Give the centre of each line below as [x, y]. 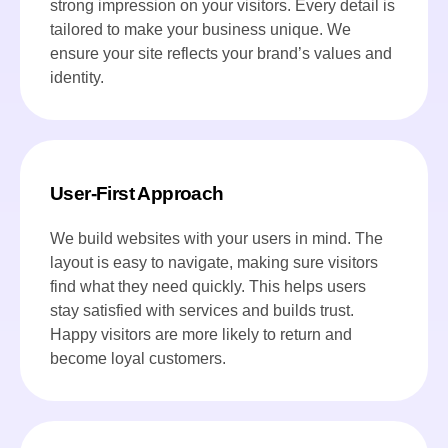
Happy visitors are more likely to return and [201, 334]
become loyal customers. [138, 358]
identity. [77, 77]
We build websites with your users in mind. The [216, 238]
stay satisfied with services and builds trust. [202, 310]
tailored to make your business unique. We [200, 29]
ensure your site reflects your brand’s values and [221, 53]
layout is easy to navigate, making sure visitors [214, 262]
